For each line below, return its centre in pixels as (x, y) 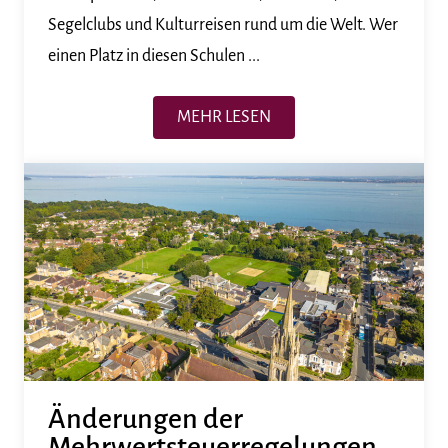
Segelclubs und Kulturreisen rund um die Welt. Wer (223, 24)
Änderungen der (145, 418)
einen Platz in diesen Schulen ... (154, 55)
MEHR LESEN (224, 116)
